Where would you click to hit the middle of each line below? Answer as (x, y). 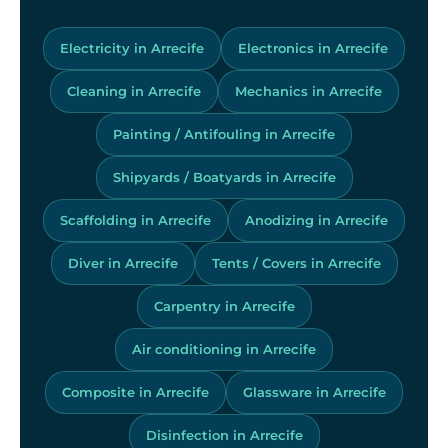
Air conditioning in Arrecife (224, 348)
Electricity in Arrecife (132, 47)
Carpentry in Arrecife (224, 305)
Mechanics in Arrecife (308, 90)
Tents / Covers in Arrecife (296, 262)
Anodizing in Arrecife (316, 219)
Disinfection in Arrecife (224, 434)
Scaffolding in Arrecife (135, 219)
